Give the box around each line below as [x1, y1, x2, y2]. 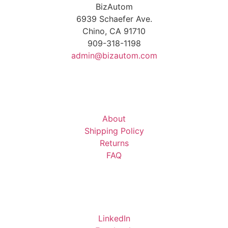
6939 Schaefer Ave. [76, 14, 152, 24]
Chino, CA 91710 [82, 26, 146, 37]
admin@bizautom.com [71, 50, 157, 61]
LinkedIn [98, 213, 130, 224]
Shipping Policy [84, 126, 144, 136]
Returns [99, 138, 129, 149]
